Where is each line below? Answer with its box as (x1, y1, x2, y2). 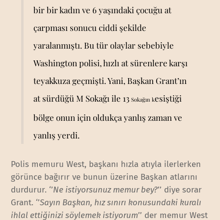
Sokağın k (129, 96, 155, 104)
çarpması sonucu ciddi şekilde (33, 22, 146, 33)
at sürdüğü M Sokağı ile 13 (33, 93, 130, 104)
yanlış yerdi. (33, 130, 80, 141)
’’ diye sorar (158, 185, 202, 195)
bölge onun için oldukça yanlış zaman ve (33, 112, 182, 123)
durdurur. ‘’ (11, 185, 54, 195)
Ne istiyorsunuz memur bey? (53, 185, 158, 195)
